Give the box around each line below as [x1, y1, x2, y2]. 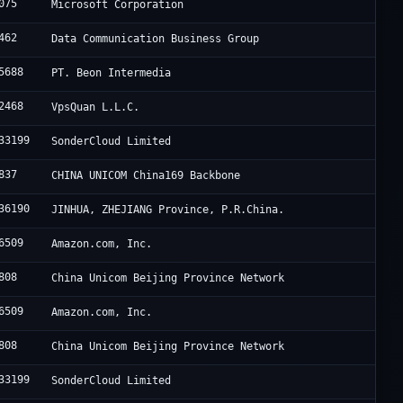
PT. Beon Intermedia [51, 67, 172, 80]
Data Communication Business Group [51, 32, 260, 46]
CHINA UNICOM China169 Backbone [51, 169, 241, 183]
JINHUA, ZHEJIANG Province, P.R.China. [51, 203, 285, 217]
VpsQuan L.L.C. [51, 101, 140, 114]
